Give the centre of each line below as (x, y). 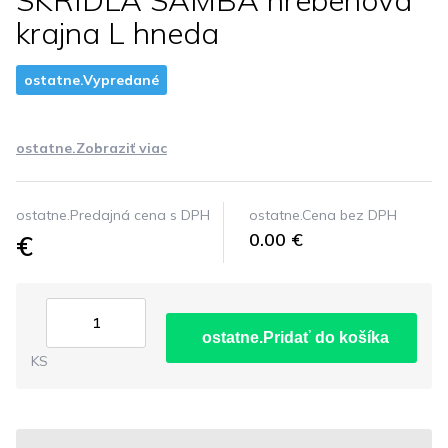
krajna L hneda (117, 33)
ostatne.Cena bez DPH (323, 215)
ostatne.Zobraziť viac (91, 148)
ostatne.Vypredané (91, 80)
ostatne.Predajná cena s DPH (113, 215)
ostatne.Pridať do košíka (295, 337)
